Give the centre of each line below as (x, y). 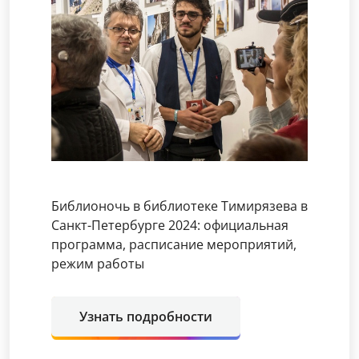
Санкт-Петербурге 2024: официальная (170, 225)
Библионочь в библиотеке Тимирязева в (179, 206)
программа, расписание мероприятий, (174, 244)
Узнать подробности (146, 317)
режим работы (98, 264)
